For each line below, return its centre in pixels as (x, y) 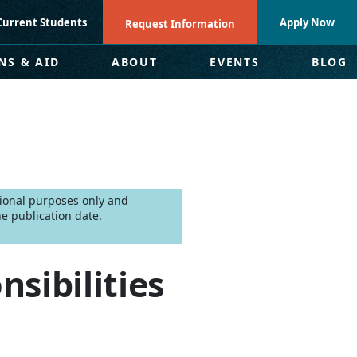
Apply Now (307, 22)
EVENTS (235, 62)
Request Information (180, 24)
